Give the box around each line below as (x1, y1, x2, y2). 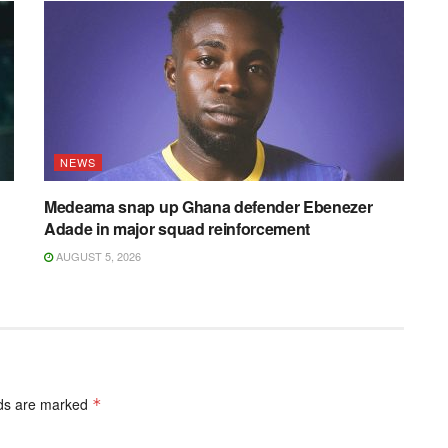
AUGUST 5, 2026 (53, 248, 141, 265)
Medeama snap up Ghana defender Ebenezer (44, 195, 373, 219)
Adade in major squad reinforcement (44, 217, 311, 241)
